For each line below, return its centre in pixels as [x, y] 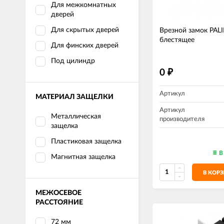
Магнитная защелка [83, 157]
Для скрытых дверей [85, 30]
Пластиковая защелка [86, 141]
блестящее [177, 40]
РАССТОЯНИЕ [59, 202]
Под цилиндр [73, 61]
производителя [182, 119]
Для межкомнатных [83, 5]
